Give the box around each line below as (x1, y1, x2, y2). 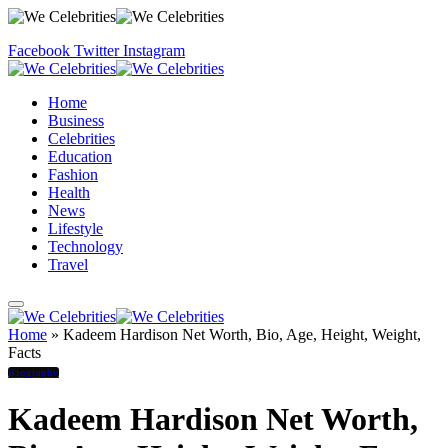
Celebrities (48, 130, 115, 147)
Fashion (48, 166, 98, 183)
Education (48, 148, 112, 165)
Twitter (74, 42, 119, 59)
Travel (48, 256, 88, 273)
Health (48, 184, 90, 201)
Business (48, 112, 104, 129)
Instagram (123, 42, 185, 59)
